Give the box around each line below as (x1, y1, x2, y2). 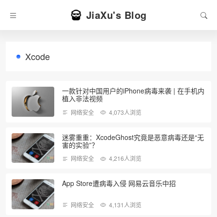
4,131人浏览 (109, 200, 141, 209)
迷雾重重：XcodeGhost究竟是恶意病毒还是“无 (62, 132, 204, 142)
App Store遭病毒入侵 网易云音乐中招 (62, 178, 176, 188)
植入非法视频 (62, 93, 103, 103)
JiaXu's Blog (86, 8, 147, 22)
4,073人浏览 (109, 108, 141, 116)
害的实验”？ (62, 139, 98, 150)
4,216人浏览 (109, 154, 141, 163)
